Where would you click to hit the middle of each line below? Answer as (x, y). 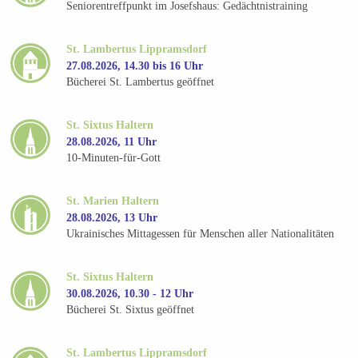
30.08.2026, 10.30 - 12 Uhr (130, 293)
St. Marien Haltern (113, 201)
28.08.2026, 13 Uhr (112, 217)
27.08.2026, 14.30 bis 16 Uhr (135, 66)
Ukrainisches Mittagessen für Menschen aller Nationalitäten (201, 234)
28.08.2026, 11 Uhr (112, 141)
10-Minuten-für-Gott (114, 158)
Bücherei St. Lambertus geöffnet (141, 82)
